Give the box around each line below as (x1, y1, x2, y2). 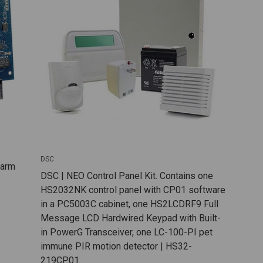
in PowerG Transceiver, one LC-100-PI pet (40, 226, 213, 238)
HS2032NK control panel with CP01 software (40, 184, 225, 195)
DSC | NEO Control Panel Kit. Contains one (40, 170, 213, 181)
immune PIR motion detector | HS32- (40, 240, 192, 252)
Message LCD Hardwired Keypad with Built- (40, 212, 221, 224)
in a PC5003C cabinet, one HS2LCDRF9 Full (40, 198, 218, 210)
